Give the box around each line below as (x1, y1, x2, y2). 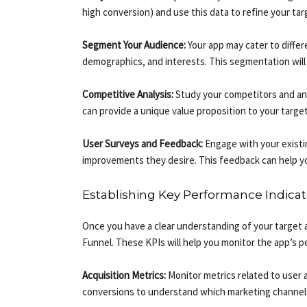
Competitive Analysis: (82, 88, 174, 101)
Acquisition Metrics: (82, 269, 169, 282)
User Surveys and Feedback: (82, 137, 204, 151)
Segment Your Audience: (82, 38, 186, 52)
